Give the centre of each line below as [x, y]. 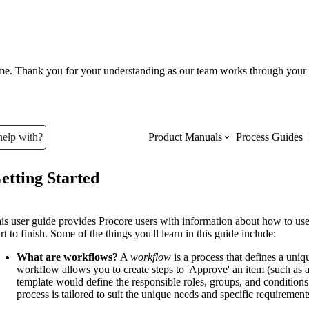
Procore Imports [183, 280]
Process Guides [269, 137]
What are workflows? [67, 257]
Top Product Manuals [195, 190]
